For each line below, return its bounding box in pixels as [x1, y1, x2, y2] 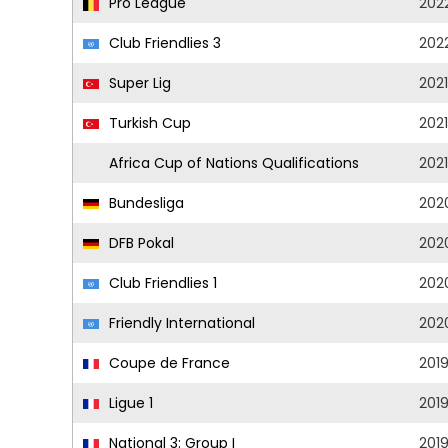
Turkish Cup [105, 113, 191, 133]
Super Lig [105, 73, 171, 93]
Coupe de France [105, 353, 230, 373]
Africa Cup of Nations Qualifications [105, 153, 359, 173]
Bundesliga [105, 193, 184, 213]
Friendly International [105, 313, 255, 333]
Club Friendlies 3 [105, 33, 221, 53]
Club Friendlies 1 [105, 273, 217, 293]
